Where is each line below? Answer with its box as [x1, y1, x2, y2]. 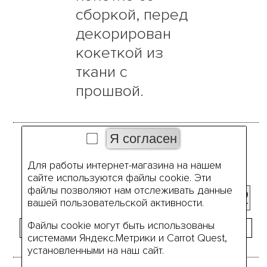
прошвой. [76, 81, 144, 101]
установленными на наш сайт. [27, 244, 164, 257]
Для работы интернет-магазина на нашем [27, 159, 221, 172]
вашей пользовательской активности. [27, 196, 204, 209]
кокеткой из [76, 43, 164, 63]
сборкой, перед [76, 5, 188, 25]
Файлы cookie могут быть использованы [27, 219, 215, 232]
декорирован [76, 24, 172, 44]
